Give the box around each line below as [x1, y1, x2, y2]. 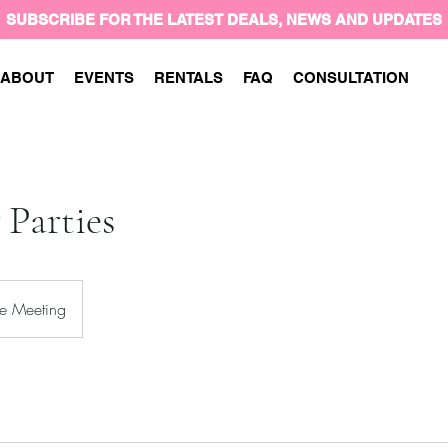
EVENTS [73, 69, 134, 86]
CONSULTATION [292, 69, 409, 86]
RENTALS [153, 69, 223, 86]
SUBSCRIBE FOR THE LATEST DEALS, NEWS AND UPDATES [5, 11, 442, 28]
